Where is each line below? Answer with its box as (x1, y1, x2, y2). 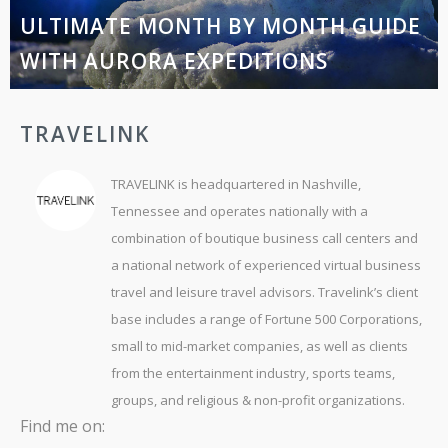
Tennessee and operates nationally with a (111, 202, 369, 221)
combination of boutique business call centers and (111, 229, 419, 248)
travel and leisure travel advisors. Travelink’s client (111, 283, 419, 302)
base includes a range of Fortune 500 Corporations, (111, 310, 423, 329)
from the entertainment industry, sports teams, (111, 364, 396, 383)
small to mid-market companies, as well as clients (111, 337, 409, 356)
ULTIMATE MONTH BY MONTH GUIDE (20, 12, 421, 41)
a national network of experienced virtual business (111, 256, 422, 275)
